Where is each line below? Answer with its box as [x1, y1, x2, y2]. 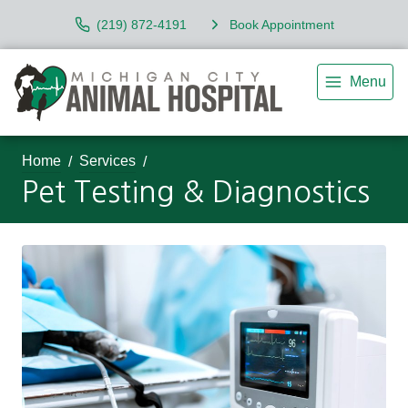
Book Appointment [229, 16, 334, 32]
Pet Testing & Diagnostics [22, 178, 370, 207]
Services [79, 153, 136, 168]
